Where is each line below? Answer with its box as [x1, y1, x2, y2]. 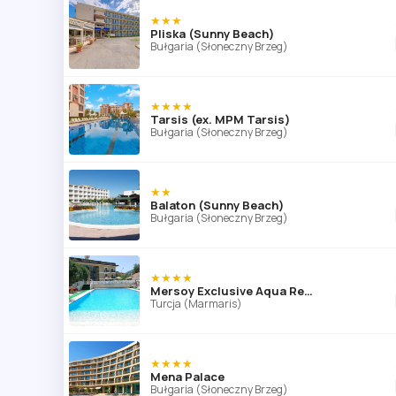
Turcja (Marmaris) [150, 295, 242, 311]
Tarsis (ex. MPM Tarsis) [150, 110, 290, 127]
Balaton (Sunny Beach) [150, 196, 284, 213]
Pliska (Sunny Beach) [150, 25, 274, 42]
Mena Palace [150, 368, 225, 385]
